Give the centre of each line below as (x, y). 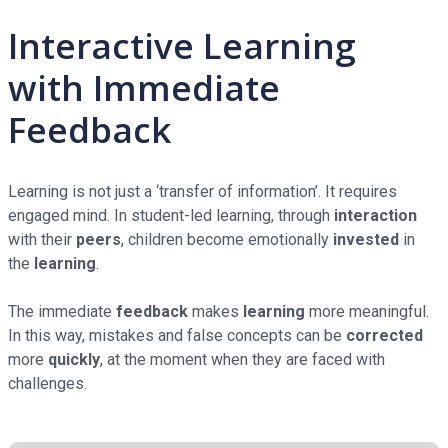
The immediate (62, 312)
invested (366, 240)
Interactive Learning (182, 46)
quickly (74, 360)
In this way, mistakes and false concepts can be (177, 336)
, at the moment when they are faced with (242, 360)
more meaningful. (367, 312)
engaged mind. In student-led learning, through (171, 216)
